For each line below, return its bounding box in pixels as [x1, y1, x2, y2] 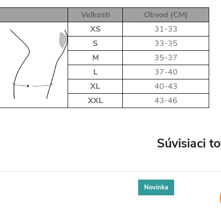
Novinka [144, 183, 168, 192]
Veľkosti [80, 9, 110, 21]
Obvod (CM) [144, 9, 188, 21]
